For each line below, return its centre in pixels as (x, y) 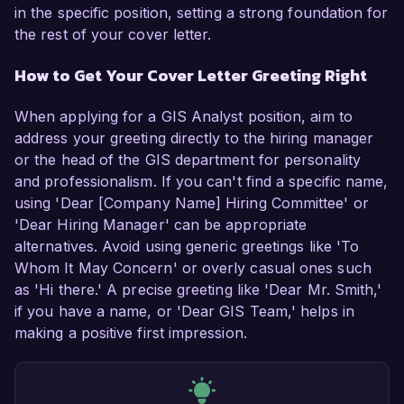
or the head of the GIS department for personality (188, 160)
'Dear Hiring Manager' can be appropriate (161, 225)
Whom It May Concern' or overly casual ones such (193, 268)
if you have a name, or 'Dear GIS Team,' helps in (184, 312)
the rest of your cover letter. (113, 35)
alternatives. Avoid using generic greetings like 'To (187, 247)
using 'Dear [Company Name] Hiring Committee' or (192, 203)
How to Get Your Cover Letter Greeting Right (191, 76)
